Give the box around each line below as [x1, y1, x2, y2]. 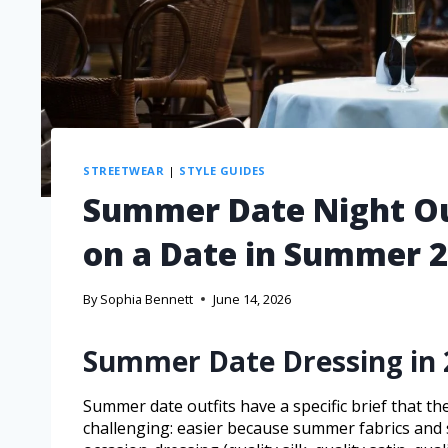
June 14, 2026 [213, 290, 292, 309]
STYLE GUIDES [179, 162, 267, 178]
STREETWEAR [83, 162, 165, 178]
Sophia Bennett [100, 290, 194, 309]
